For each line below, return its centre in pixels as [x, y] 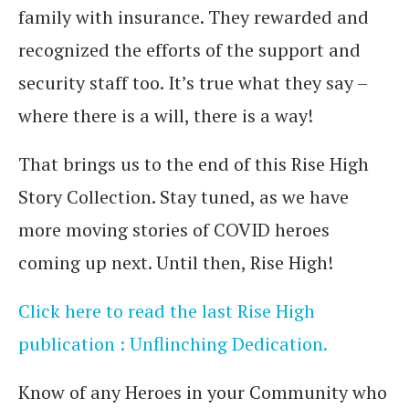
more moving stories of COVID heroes [174, 230]
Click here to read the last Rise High [167, 311]
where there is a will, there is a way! [166, 115]
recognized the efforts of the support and [189, 50]
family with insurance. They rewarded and [194, 17]
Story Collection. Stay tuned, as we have [184, 197]
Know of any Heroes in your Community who [203, 392]
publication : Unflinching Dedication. [173, 344]
